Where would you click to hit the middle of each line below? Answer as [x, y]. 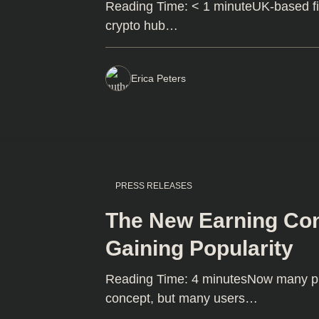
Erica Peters [159, 79]
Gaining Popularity [200, 248]
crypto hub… [142, 26]
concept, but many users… [182, 298]
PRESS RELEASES [154, 185]
